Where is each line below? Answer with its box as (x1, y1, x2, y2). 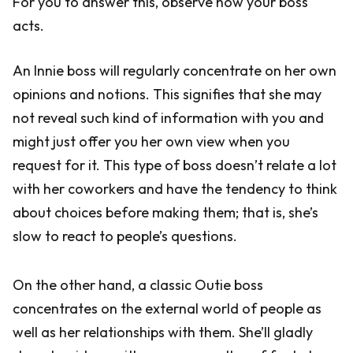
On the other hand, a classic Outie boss (13, 276, 263, 294)
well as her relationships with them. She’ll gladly (13, 323, 313, 341)
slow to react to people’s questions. (13, 227, 237, 245)
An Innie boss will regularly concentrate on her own (13, 61, 336, 80)
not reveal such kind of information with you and (13, 109, 324, 127)
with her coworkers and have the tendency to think (13, 180, 337, 198)
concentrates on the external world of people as (13, 299, 321, 318)
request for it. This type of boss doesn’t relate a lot (13, 156, 336, 174)
